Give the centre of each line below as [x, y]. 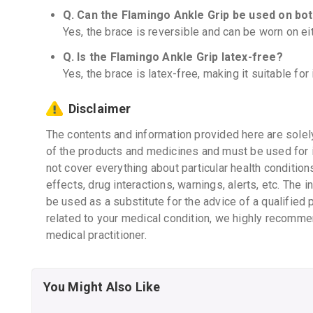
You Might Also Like [102, 287]
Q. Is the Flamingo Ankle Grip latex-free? [173, 57]
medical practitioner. [96, 235]
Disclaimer [100, 109]
